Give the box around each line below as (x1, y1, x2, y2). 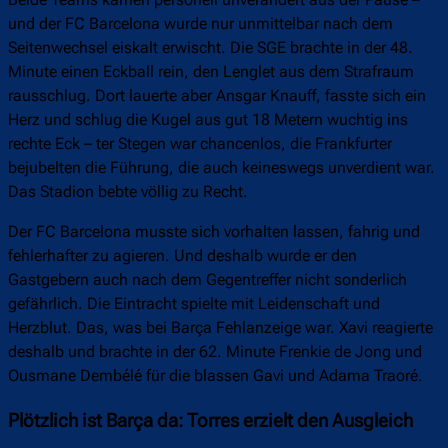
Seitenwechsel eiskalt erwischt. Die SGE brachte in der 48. (8, 38, 413, 58)
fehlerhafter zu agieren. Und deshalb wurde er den (8, 246, 357, 266)
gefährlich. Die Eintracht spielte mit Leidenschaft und (8, 294, 380, 314)
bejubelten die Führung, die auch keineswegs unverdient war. (8, 158, 435, 178)
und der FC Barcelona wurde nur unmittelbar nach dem (8, 14, 393, 34)
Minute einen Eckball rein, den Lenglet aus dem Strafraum (8, 62, 414, 82)
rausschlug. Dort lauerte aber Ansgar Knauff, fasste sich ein (8, 86, 426, 106)
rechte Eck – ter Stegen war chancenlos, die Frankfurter (8, 134, 392, 154)
